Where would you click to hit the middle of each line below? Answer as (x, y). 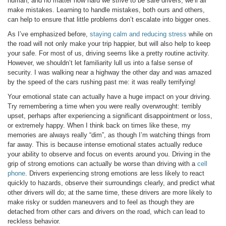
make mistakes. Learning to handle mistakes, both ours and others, (106, 10)
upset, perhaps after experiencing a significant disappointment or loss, (110, 116)
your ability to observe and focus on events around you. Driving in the (109, 154)
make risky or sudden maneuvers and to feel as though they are (101, 202)
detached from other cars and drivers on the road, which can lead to (106, 212)
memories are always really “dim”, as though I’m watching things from (109, 135)
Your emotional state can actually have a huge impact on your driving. (109, 97)
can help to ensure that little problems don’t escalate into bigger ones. (109, 19)
